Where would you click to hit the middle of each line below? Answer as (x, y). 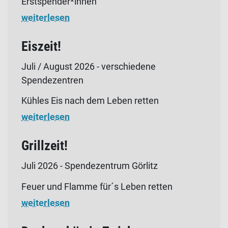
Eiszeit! (41, 46)
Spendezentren (52, 80)
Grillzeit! (45, 146)
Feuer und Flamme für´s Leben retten (98, 186)
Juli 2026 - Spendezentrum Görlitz (90, 166)
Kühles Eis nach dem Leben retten (91, 101)
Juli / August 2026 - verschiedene (89, 66)
